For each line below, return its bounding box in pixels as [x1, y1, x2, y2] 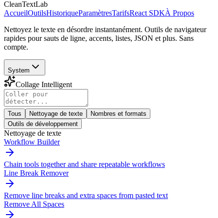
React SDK [129, 9, 165, 17]
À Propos [165, 9, 194, 17]
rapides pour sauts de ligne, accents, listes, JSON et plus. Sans [4, 34, 194, 42]
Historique [46, 9, 78, 17]
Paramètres [78, 9, 112, 17]
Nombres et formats [91, 110, 146, 117]
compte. [4, 43, 28, 51]
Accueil [4, 9, 28, 17]
